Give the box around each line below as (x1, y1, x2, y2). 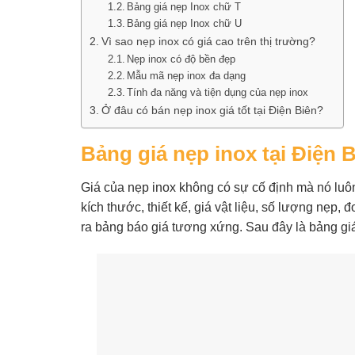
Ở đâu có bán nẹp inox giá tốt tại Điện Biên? (101, 104, 323, 117)
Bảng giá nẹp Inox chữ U (127, 17, 242, 30)
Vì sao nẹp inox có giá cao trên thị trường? (101, 35, 315, 48)
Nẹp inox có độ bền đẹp (127, 53, 236, 66)
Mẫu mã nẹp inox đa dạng (127, 70, 246, 82)
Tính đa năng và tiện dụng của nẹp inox (127, 86, 309, 99)
